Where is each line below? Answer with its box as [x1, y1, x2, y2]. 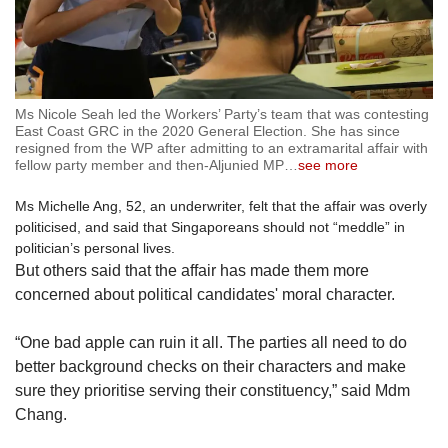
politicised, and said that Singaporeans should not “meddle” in [15, 219, 405, 236]
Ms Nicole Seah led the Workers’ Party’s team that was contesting [15, 106, 429, 123]
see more [298, 157, 358, 174]
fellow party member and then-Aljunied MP [15, 157, 284, 174]
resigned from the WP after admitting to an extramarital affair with [15, 140, 428, 157]
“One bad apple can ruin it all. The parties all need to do [15, 334, 407, 352]
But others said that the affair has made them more [15, 262, 369, 280]
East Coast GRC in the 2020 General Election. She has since [15, 123, 400, 140]
